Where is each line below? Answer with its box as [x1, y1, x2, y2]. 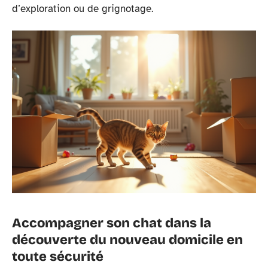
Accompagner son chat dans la [12, 215, 211, 231]
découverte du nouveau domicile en [12, 232, 243, 248]
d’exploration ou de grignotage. [12, 2, 153, 15]
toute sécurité [12, 249, 103, 264]
